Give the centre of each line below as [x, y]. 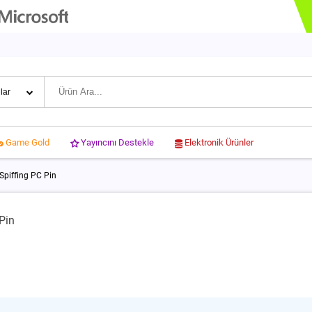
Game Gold [28, 142]
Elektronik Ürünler [219, 142]
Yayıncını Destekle [117, 142]
